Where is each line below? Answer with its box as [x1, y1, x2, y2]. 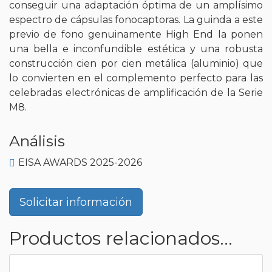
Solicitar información [19, 195, 132, 209]
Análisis [9, 131, 65, 150]
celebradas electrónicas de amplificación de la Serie [9, 86, 263, 98]
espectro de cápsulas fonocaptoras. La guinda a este [9, 13, 263, 25]
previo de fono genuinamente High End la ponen [9, 28, 263, 40]
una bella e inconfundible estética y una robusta [9, 42, 263, 55]
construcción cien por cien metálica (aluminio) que [9, 57, 263, 69]
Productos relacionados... [9, 226, 233, 250]
